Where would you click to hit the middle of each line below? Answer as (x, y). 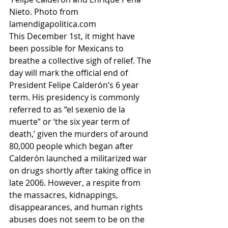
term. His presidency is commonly (75, 97)
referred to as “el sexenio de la (68, 109)
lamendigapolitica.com (53, 24)
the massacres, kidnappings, (65, 195)
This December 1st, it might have (73, 36)
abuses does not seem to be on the (78, 219)
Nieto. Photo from (45, 12)
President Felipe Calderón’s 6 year (75, 85)
